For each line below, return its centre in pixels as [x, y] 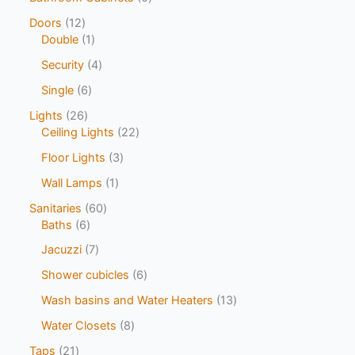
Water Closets [79, 326]
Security [63, 65]
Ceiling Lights [78, 132]
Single [58, 90]
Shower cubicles [86, 275]
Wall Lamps [72, 183]
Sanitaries [56, 208]
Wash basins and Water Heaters [128, 301]
